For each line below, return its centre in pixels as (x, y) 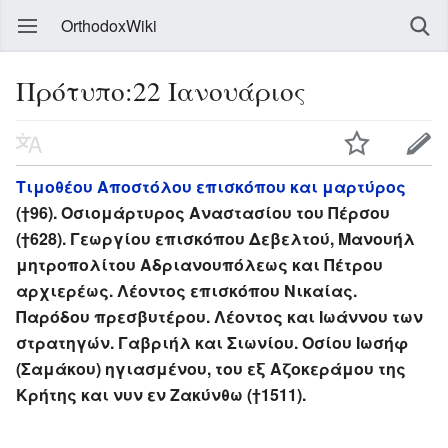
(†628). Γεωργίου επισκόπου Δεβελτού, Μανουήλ (215, 238)
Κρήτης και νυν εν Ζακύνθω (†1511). (161, 394)
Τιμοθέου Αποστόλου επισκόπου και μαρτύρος (211, 186)
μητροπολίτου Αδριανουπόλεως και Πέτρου (199, 264)
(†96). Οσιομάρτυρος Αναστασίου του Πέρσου (203, 212)
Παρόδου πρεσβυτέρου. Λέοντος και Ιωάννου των (219, 316)
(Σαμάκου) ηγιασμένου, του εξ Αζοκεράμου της (211, 368)
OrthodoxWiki (109, 25)
